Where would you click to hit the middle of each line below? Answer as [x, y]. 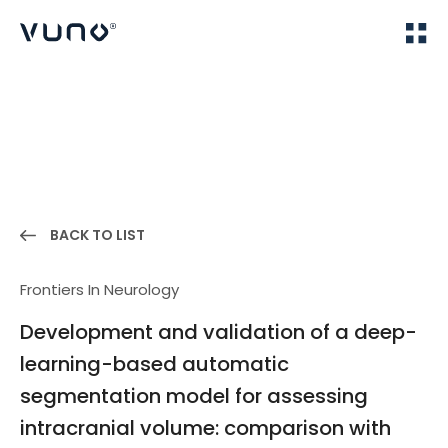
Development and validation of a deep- [218, 332]
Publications [137, 91]
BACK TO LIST [97, 235]
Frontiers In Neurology [99, 289]
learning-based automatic [154, 364]
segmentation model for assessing [194, 396]
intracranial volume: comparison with [205, 428]
